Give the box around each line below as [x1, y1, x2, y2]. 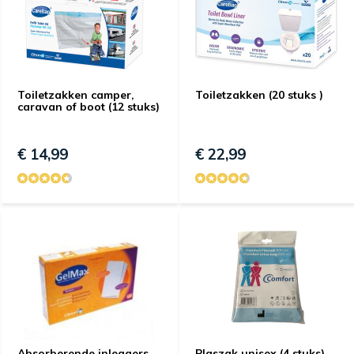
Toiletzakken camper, [17, 88, 134, 102]
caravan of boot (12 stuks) [17, 100, 160, 114]
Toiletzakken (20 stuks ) [195, 88, 323, 102]
